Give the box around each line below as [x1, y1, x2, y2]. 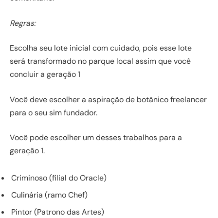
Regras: [10, 18, 36, 28]
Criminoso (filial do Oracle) [11, 172, 107, 183]
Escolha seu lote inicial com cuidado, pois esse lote [10, 43, 192, 54]
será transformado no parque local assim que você [10, 56, 191, 67]
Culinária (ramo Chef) [11, 189, 88, 200]
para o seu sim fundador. [10, 107, 97, 118]
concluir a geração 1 [10, 69, 80, 80]
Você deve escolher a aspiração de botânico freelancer [10, 94, 207, 105]
